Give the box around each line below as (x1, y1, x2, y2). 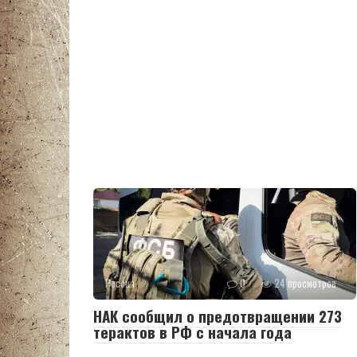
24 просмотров (272, 276, 336, 292)
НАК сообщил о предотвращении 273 (93, 304, 342, 328)
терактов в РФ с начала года (93, 320, 292, 343)
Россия (105, 276, 135, 292)
